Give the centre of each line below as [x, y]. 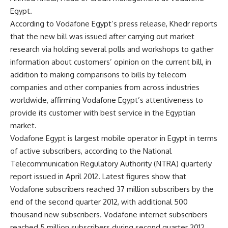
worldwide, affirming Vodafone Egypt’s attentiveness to [107, 100]
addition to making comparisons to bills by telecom [98, 75]
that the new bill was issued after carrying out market [102, 36]
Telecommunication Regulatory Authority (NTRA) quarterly [111, 164]
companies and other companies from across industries [105, 87]
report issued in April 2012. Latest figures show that [98, 176]
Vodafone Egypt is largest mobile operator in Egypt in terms [114, 138]
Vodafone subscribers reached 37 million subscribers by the [112, 189]
